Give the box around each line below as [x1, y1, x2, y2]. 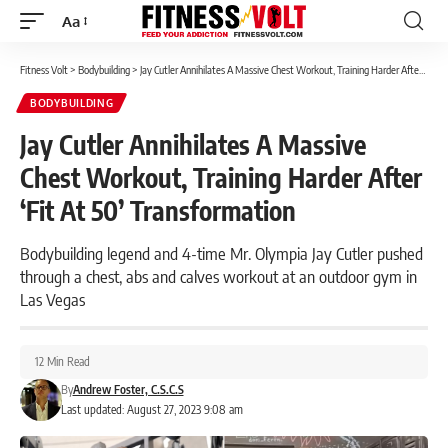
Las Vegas [20, 288, 85, 310]
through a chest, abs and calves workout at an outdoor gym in [20, 265, 417, 287]
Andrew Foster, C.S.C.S [72, 382, 184, 397]
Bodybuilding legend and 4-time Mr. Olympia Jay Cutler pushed [20, 242, 423, 264]
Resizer [61, 47, 110, 67]
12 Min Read [35, 354, 90, 369]
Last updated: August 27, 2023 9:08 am [60, 402, 243, 417]
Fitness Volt [20, 63, 68, 76]
